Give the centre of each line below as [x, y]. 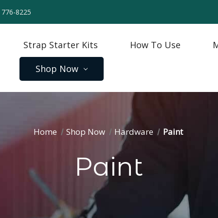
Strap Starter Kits [61, 45]
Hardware [134, 131]
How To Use [155, 45]
